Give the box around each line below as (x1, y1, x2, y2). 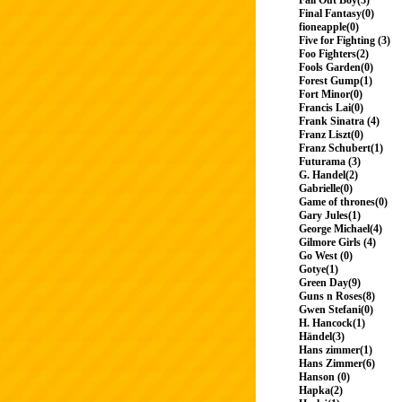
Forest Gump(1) (299, 74, 372, 88)
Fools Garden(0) (299, 61, 373, 74)
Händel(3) (299, 330, 345, 344)
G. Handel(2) (299, 169, 358, 182)
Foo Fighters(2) (299, 48, 369, 61)
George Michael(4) (299, 223, 382, 236)
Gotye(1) (299, 263, 338, 276)
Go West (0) (299, 249, 353, 263)
